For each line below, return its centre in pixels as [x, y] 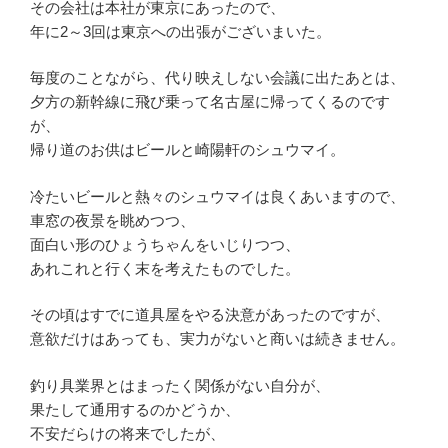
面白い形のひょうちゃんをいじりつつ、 [165, 244]
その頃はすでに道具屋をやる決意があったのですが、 [210, 315]
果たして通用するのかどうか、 [135, 409]
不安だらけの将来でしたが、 [127, 433]
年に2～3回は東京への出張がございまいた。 [180, 31]
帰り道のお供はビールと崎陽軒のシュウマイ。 [187, 150]
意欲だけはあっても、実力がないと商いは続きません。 [217, 339]
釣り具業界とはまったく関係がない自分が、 [180, 385]
